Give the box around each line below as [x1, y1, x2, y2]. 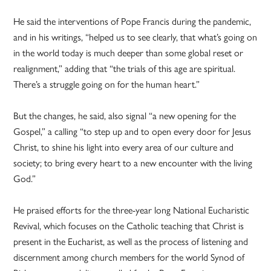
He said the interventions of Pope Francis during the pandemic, [13, 16, 252, 28]
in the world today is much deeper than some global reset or [13, 47, 244, 59]
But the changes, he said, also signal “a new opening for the [13, 110, 237, 122]
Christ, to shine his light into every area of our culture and [13, 142, 234, 154]
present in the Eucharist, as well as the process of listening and [13, 236, 249, 248]
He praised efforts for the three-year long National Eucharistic [13, 204, 250, 217]
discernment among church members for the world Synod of [13, 252, 245, 264]
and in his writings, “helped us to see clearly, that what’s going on [13, 31, 258, 44]
